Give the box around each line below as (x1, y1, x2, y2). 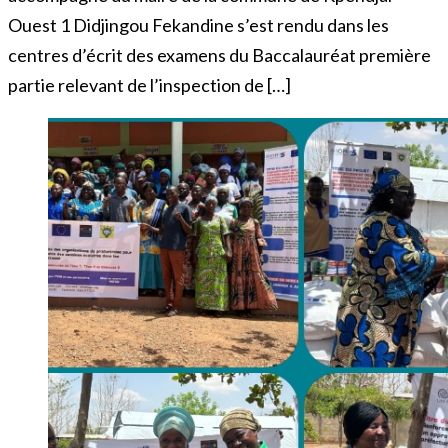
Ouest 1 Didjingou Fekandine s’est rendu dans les (8, 13, 389, 36)
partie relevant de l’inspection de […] (8, 73, 291, 96)
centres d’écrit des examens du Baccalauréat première (8, 43, 431, 66)
